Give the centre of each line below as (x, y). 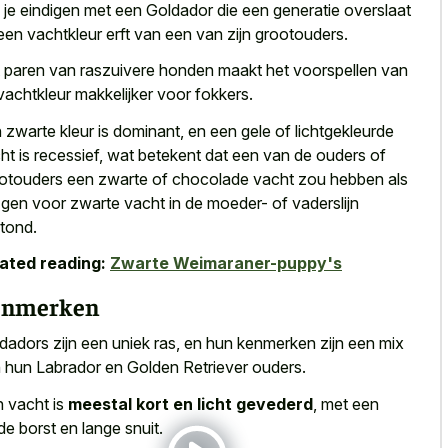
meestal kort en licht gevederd (190, 403)
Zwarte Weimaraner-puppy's (226, 263)
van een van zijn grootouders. (239, 33)
